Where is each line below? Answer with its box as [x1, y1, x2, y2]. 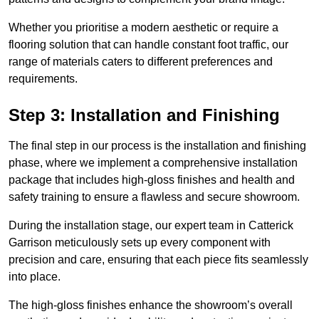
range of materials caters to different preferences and [9, 56, 273, 68]
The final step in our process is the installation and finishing [9, 140, 306, 152]
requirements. [9, 73, 78, 85]
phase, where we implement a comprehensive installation [9, 157, 298, 169]
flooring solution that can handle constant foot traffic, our [9, 38, 288, 51]
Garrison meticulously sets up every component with [9, 236, 271, 249]
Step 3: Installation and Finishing [9, 105, 280, 125]
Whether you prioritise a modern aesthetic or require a [9, 21, 278, 34]
